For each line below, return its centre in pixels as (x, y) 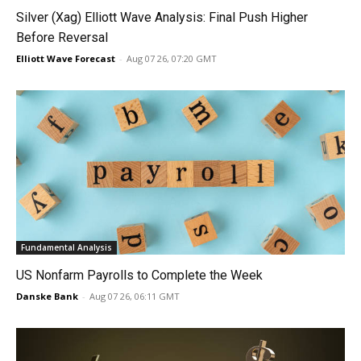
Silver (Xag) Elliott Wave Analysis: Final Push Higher (162, 18)
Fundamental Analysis (66, 248)
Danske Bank (47, 297)
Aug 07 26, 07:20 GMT (172, 59)
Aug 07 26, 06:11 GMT (135, 297)
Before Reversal (62, 38)
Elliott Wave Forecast (66, 59)
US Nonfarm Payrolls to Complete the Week (139, 276)
